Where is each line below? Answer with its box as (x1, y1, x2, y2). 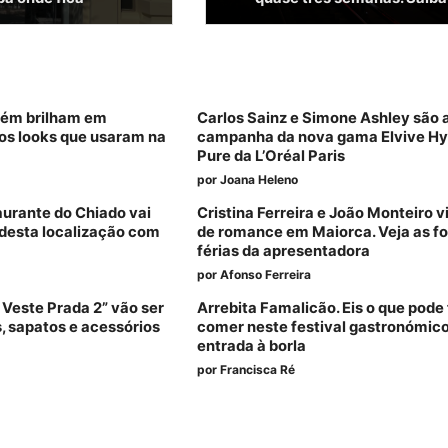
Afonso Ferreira (220, 267, 312, 283)
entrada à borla (197, 337, 307, 356)
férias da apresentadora (197, 242, 371, 261)
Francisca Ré (220, 362, 296, 378)
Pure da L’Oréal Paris (197, 147, 346, 166)
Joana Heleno (220, 172, 299, 188)
